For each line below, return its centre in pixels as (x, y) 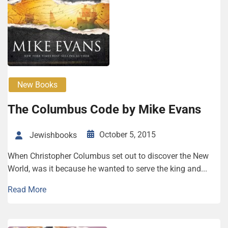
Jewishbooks (53, 135)
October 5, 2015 (127, 135)
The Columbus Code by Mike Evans (104, 110)
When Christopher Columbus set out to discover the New (108, 156)
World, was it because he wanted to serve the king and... (107, 169)
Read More (27, 190)
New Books (37, 85)
